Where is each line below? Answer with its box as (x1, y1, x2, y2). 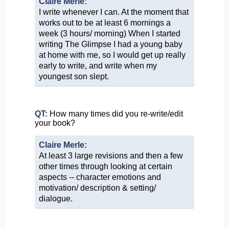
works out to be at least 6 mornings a (38, 18, 171, 27)
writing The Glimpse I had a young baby (38, 39, 182, 49)
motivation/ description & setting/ (38, 183, 156, 192)
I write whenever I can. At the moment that (38, 7, 189, 16)
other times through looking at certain (38, 162, 172, 171)
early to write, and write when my (38, 61, 157, 70)
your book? (34, 118, 75, 127)
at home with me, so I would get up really (38, 50, 186, 59)
